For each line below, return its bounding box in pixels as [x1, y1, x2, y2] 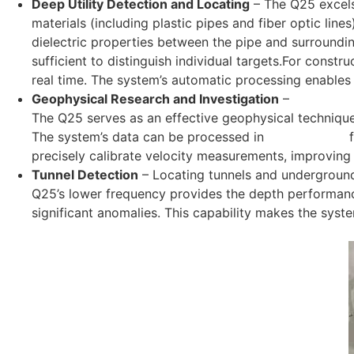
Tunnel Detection [32, 166, 138, 183]
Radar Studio [268, 128, 345, 145]
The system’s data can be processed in [32, 128, 268, 145]
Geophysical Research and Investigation [32, 90, 279, 107]
